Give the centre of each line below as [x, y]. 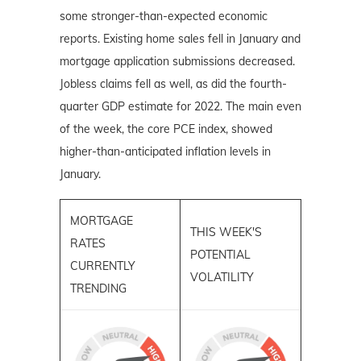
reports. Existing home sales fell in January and [180, 38]
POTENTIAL [220, 254]
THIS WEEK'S [226, 232]
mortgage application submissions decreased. [177, 61]
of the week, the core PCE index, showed [166, 129]
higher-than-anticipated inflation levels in [165, 151]
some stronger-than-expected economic [164, 16]
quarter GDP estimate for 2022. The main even [180, 106]
